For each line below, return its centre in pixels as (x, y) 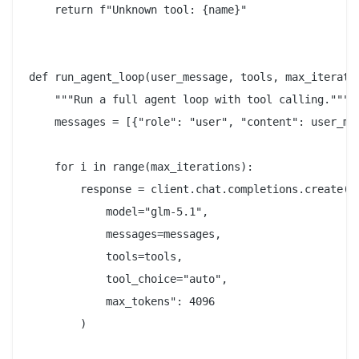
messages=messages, (125, 234)
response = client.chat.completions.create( (189, 190)
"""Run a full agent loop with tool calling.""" (189, 100)
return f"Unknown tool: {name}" (138, 10)
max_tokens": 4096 (122, 302)
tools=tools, (106, 257)
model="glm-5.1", (119, 212)
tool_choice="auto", (128, 279)
